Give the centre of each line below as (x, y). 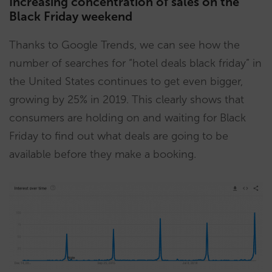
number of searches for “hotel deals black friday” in (135, 63)
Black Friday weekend (71, 16)
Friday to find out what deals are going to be (119, 136)
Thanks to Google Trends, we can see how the (124, 45)
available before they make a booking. (103, 154)
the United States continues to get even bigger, (126, 81)
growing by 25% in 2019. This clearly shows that (127, 100)
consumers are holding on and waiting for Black (127, 118)
